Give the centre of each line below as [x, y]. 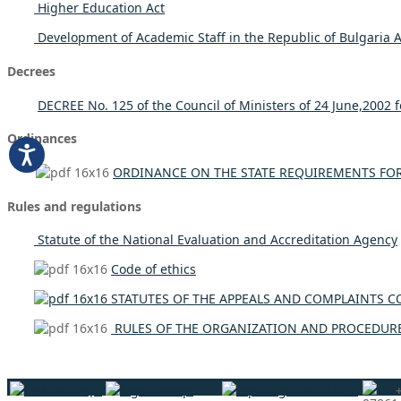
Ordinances [42, 139]
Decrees [31, 72]
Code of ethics [154, 269]
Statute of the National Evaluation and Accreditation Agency [216, 240]
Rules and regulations [74, 206]
